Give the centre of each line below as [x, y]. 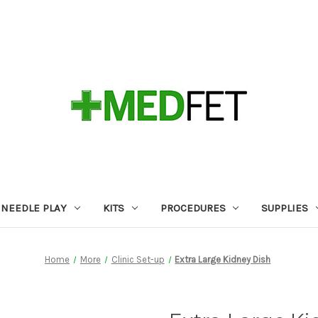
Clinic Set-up [138, 259]
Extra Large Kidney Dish [223, 259]
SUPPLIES [285, 208]
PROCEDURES [193, 208]
